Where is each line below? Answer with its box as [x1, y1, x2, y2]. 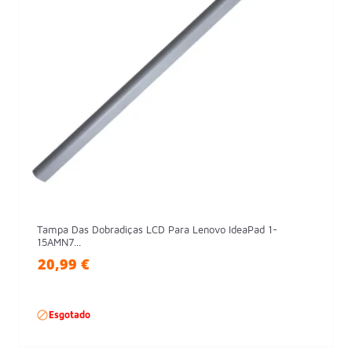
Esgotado [48, 308, 90, 321]
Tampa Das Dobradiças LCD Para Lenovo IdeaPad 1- [36, 222, 277, 236]
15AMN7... [36, 235, 81, 248]
